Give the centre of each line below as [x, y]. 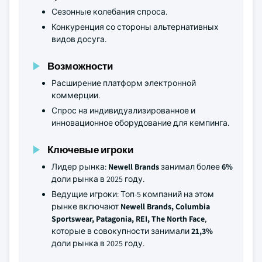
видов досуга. [79, 39]
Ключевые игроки [90, 149]
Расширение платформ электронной [124, 83]
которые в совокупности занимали [121, 231]
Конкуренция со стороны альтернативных [135, 27]
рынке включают [86, 206]
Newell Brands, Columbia [165, 206]
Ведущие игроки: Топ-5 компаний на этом [133, 194]
